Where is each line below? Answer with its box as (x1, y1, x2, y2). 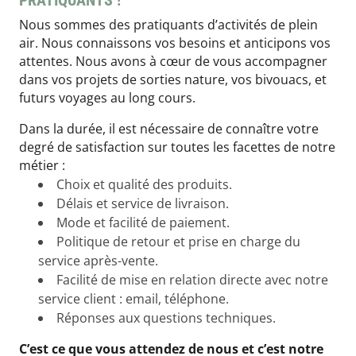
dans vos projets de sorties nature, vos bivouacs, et (19, 71, 327, 89)
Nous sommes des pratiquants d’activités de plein (19, 16, 318, 34)
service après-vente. (38, 252, 158, 270)
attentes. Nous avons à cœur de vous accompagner (19, 52, 327, 71)
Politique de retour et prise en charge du (56, 233, 300, 251)
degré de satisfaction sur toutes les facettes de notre (19, 138, 335, 157)
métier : (19, 157, 65, 175)
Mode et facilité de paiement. (56, 214, 230, 232)
